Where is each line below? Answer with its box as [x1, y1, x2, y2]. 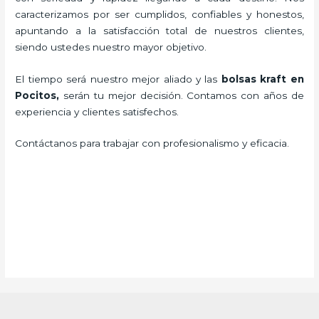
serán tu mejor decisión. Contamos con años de [63, 89, 304, 101]
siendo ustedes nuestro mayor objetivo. [15, 41, 219, 53]
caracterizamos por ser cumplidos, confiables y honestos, [15, 8, 304, 20]
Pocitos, [15, 89, 63, 101]
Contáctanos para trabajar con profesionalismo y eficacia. [15, 137, 290, 150]
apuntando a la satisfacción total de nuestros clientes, [15, 24, 304, 36]
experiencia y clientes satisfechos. [15, 105, 179, 117]
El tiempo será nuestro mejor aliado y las [15, 73, 221, 85]
